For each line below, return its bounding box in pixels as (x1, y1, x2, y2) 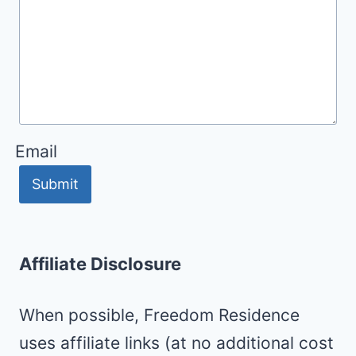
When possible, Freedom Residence (19, 305, 300, 326)
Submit (32, 176, 79, 193)
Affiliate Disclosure (19, 253, 181, 275)
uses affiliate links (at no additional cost (19, 333, 334, 354)
